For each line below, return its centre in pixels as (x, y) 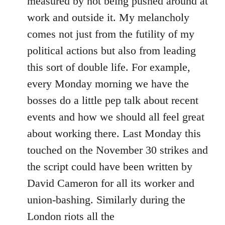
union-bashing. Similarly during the (106, 200)
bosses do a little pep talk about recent (113, 100)
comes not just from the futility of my (111, 34)
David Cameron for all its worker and (111, 183)
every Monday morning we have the (108, 84)
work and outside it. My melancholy (108, 17)
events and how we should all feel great (116, 117)
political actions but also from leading (111, 50)
